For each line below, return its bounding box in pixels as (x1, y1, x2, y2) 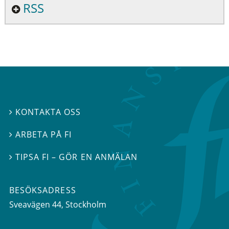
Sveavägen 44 (9, 199, 61, 211)
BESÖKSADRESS (9, 185, 76, 196)
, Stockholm (61, 199, 106, 211)
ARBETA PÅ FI (15, 128, 72, 140)
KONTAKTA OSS (15, 106, 81, 118)
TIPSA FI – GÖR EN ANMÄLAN (15, 151, 138, 163)
